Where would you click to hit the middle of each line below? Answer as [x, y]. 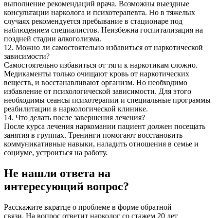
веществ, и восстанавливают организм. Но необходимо [96, 82]
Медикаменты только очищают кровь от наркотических [97, 73]
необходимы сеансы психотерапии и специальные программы [107, 100]
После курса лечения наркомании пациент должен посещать [105, 126]
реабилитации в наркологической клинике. [76, 109]
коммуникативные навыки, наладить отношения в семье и [101, 144]
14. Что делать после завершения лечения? [74, 117]
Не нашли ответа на [57, 173]
